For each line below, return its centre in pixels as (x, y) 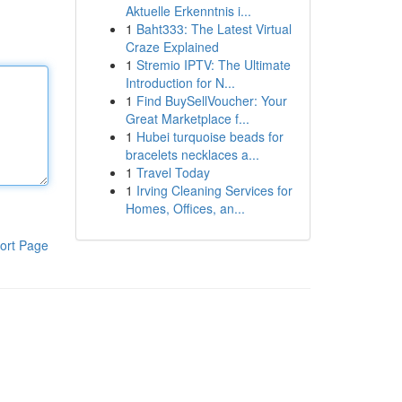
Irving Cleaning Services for (214, 190)
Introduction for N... (180, 83)
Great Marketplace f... (187, 118)
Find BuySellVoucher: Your (211, 100)
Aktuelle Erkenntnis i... (188, 11)
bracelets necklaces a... (192, 154)
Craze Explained (172, 47)
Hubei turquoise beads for (210, 136)
